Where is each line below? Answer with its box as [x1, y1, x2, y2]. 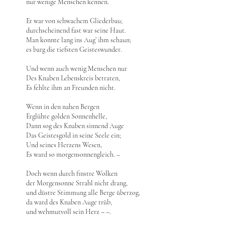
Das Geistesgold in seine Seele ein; [26, 131, 121, 140]
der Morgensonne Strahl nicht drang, [26, 179, 128, 187]
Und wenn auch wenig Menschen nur [26, 64, 127, 73]
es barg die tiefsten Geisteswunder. [26, 45, 122, 54]
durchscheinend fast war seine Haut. [26, 26, 126, 35]
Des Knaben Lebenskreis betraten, [26, 74, 120, 82]
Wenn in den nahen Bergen [26, 102, 99, 111]
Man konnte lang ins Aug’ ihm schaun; [26, 36, 131, 44]
